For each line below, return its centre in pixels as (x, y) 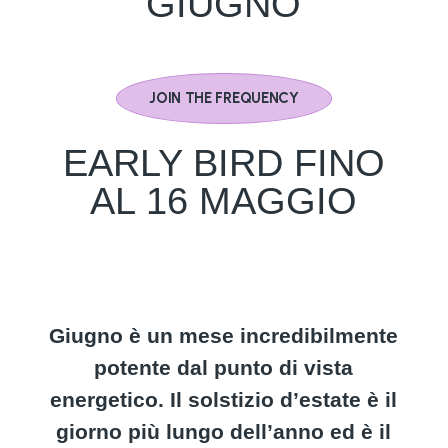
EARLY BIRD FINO (223, 163)
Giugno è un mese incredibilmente (224, 335)
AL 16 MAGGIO (224, 201)
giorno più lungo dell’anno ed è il (224, 431)
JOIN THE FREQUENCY (224, 98)
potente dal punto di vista (224, 367)
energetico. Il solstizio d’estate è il (224, 399)
